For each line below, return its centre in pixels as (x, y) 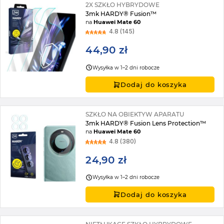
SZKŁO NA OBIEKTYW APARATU (135, 114)
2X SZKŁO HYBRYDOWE (123, 5)
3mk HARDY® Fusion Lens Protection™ (146, 123)
